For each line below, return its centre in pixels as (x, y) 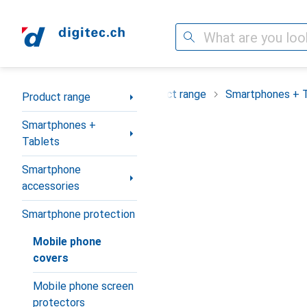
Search (192, 37)
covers (51, 258)
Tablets (41, 142)
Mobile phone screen (83, 286)
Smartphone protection (78, 214)
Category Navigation (72, 91)
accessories (51, 186)
